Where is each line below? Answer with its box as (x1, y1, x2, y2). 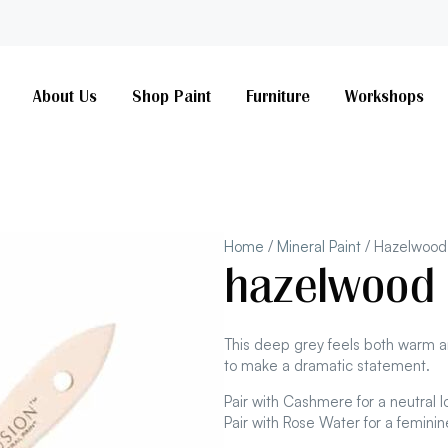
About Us (32, 86, 97, 106)
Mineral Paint (277, 237, 361, 257)
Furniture (245, 86, 310, 106)
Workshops (344, 86, 424, 106)
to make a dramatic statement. (224, 356, 430, 376)
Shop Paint (131, 86, 211, 106)
